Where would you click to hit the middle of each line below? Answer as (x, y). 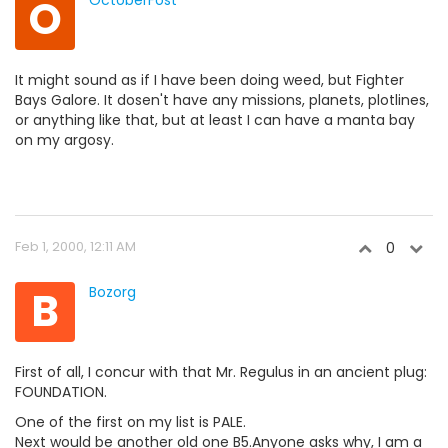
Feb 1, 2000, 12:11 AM (75, 246)
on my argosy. (64, 140)
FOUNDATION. (61, 392)
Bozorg (112, 292)
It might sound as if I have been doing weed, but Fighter (209, 80)
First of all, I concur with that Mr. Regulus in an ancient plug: (221, 372)
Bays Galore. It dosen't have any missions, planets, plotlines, (222, 100)
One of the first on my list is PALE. (130, 422)
